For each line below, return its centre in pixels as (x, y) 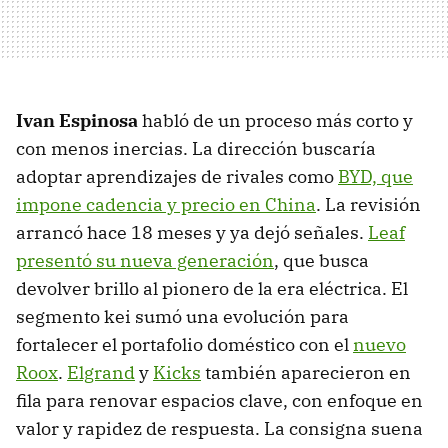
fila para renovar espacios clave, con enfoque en (219, 401)
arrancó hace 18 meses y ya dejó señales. (192, 233)
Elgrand (101, 373)
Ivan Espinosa (77, 121)
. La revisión (368, 205)
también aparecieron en (306, 373)
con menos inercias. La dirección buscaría (196, 149)
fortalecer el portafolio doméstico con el (184, 345)
